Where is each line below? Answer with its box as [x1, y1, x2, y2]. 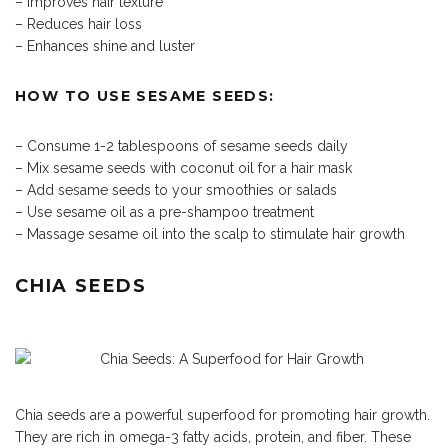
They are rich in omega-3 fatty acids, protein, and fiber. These [15, 429, 411, 446]
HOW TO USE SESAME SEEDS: [15, 87, 275, 106]
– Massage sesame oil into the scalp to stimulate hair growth [15, 226, 405, 243]
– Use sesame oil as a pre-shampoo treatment [15, 204, 314, 221]
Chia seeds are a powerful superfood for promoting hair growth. [15, 407, 430, 424]
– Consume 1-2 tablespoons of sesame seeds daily [15, 138, 348, 155]
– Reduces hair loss [15, 16, 142, 33]
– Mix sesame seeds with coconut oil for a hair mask [15, 160, 352, 177]
